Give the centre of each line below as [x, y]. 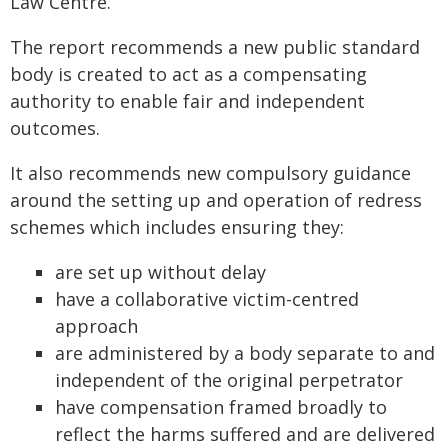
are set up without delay [160, 272]
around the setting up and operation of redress [216, 200]
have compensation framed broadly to [221, 407]
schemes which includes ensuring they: [177, 227]
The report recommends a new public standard [215, 47]
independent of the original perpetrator [229, 380]
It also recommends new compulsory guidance [210, 173]
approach [96, 326]
